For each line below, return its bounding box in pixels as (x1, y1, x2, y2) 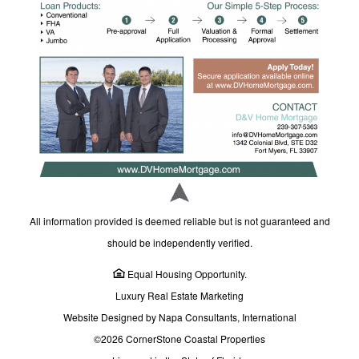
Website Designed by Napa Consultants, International (63, 310, 296, 325)
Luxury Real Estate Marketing (115, 288, 244, 303)
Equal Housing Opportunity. (124, 267, 247, 281)
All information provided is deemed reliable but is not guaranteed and (29, 214, 330, 228)
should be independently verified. (107, 236, 252, 250)
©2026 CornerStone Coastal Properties (94, 332, 265, 346)
